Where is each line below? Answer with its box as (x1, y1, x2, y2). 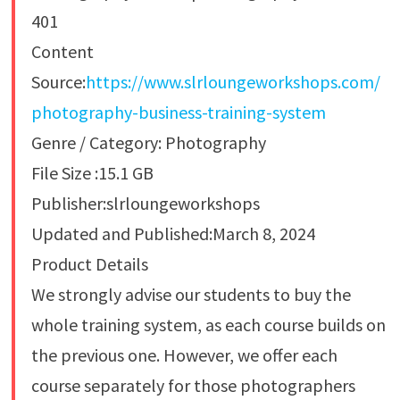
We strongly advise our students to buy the (30, 283, 351, 306)
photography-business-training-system (30, 101, 326, 124)
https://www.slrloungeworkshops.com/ (85, 71, 380, 94)
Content (30, 40, 94, 63)
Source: (30, 71, 86, 94)
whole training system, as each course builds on (30, 313, 386, 337)
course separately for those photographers (30, 374, 355, 397)
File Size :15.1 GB (30, 162, 154, 185)
